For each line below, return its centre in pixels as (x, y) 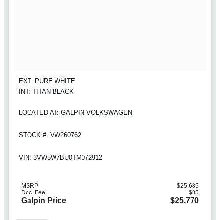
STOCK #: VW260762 (50, 135)
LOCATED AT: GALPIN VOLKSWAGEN (75, 112)
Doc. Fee (33, 192)
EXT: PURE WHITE (47, 81)
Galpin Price (44, 200)
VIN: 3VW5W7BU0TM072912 (60, 157)
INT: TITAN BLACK (46, 91)
